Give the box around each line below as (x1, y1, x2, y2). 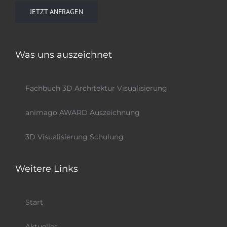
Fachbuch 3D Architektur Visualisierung (25, 84, 167, 93)
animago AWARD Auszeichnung (25, 108, 140, 118)
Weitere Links (15, 163, 78, 175)
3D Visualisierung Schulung (25, 132, 124, 142)
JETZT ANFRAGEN (30, 7, 83, 17)
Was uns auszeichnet (15, 49, 112, 61)
